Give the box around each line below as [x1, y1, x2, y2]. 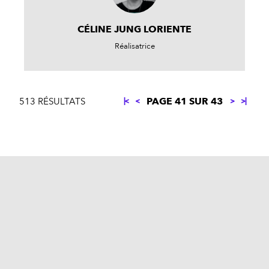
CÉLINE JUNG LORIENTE [77, 22, 192, 36]
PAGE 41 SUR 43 [146, 94, 225, 108]
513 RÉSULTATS [19, 95, 85, 108]
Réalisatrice [114, 40, 155, 52]
